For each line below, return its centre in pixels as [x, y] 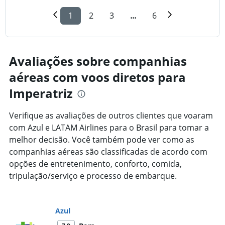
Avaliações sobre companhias [98, 61]
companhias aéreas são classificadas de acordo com [108, 151]
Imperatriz [41, 93]
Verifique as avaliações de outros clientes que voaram [111, 115]
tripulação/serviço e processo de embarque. [93, 176]
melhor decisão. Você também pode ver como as [102, 139]
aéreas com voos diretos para [97, 77]
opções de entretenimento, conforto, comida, [95, 163]
